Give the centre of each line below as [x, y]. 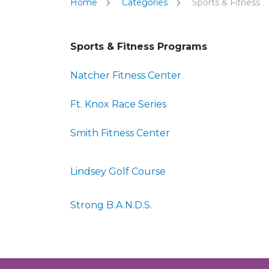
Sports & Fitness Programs [139, 47]
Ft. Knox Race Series [118, 104]
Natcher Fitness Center [126, 75]
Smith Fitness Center [120, 133]
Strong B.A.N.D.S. [111, 205]
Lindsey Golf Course [118, 171]
